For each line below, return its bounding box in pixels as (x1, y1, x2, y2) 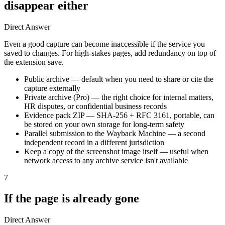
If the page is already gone (4, 192, 139, 205)
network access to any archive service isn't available (24, 156, 188, 165)
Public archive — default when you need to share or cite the (24, 74, 213, 83)
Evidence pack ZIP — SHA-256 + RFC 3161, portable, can (24, 110, 214, 120)
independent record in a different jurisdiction (24, 138, 164, 147)
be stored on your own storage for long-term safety (24, 120, 184, 129)
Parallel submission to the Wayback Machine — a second (24, 129, 205, 138)
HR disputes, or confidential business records (24, 101, 167, 110)
